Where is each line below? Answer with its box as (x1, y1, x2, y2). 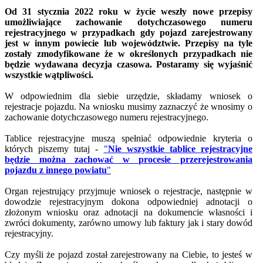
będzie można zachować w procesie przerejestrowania (5, 154, 252, 165)
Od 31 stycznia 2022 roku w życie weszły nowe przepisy (5, 6, 252, 17)
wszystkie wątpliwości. (5, 70, 93, 80)
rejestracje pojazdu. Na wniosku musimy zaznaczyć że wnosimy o (5, 102, 252, 112)
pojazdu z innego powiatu (5, 165, 107, 176)
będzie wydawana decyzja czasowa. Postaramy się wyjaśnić (5, 59, 252, 70)
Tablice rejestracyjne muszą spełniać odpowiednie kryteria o (5, 133, 252, 144)
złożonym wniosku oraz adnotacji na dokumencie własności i (5, 207, 252, 218)
